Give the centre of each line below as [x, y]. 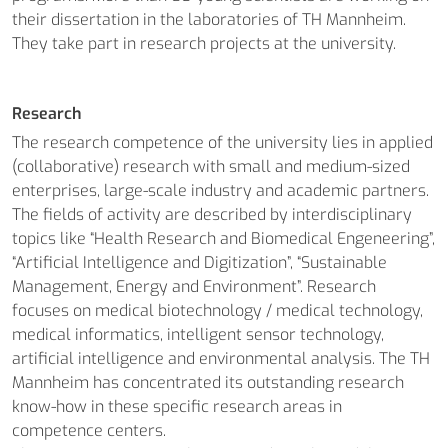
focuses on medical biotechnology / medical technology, [217, 310]
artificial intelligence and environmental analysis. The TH [221, 358]
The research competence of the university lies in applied [222, 142]
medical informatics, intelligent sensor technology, [198, 334]
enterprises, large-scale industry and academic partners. [220, 190]
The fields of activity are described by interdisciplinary [212, 214]
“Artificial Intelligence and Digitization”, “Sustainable [199, 262]
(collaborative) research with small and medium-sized [211, 166]
